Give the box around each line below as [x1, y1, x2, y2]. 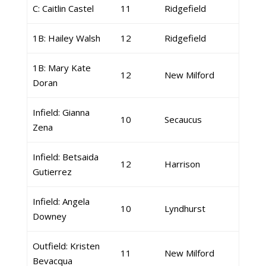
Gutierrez [32, 166, 72, 178]
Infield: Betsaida [32, 151, 99, 163]
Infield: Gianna [32, 106, 90, 118]
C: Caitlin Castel [32, 2, 94, 14]
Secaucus [164, 113, 202, 125]
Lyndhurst [164, 202, 205, 214]
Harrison [164, 158, 200, 170]
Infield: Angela [32, 195, 90, 207]
